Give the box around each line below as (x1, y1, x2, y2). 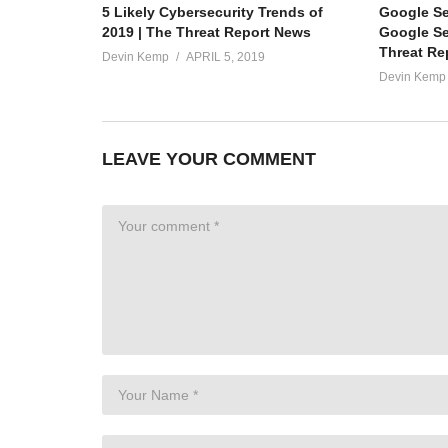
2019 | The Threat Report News (102, 23, 311, 40)
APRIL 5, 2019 (186, 49, 265, 64)
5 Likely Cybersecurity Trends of (102, 3, 323, 20)
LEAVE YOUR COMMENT (102, 148, 316, 169)
